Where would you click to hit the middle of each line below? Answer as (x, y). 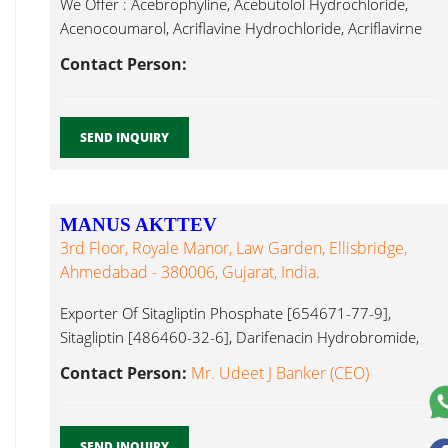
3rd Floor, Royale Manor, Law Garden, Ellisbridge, (233, 248)
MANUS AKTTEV (138, 224)
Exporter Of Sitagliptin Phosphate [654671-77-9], (225, 313)
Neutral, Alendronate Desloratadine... (185, 52)
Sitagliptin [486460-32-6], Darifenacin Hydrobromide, (239, 337)
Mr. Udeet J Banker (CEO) (280, 373)
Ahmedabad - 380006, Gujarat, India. (190, 272)
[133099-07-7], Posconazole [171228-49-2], (210, 361)
